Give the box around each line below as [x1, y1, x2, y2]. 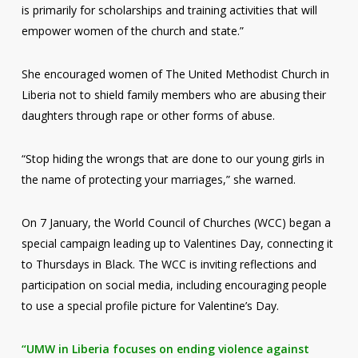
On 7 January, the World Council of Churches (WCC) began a [21, 215, 331, 230]
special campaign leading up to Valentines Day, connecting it [21, 236, 333, 251]
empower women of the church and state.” [21, 23, 244, 38]
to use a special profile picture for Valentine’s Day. [21, 298, 279, 313]
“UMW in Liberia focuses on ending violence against [21, 341, 309, 356]
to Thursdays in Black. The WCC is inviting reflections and [21, 257, 316, 272]
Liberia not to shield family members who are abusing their [21, 87, 326, 102]
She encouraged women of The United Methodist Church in [21, 66, 329, 82]
